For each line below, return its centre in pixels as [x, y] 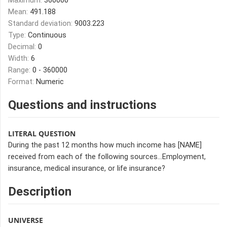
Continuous [47, 35]
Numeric [50, 82]
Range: [20, 70]
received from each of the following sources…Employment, [107, 157]
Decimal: [23, 47]
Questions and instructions [82, 105]
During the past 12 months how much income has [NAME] [105, 145]
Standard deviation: [41, 24]
